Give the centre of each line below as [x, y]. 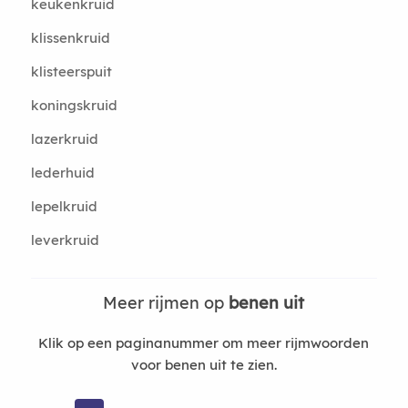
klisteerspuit [71, 71]
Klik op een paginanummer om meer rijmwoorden [204, 343]
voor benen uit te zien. [204, 365]
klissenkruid [70, 38]
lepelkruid [64, 206]
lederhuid [62, 173]
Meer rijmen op [166, 303]
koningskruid [74, 105]
